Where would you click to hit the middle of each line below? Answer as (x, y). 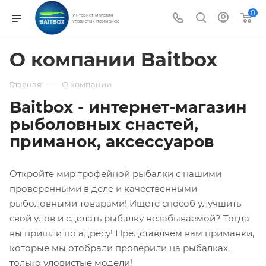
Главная (26, 84)
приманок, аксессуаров (112, 142)
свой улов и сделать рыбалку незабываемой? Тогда (129, 218)
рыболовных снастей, (104, 124)
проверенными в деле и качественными (103, 188)
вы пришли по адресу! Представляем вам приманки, (132, 233)
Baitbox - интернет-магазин (128, 107)
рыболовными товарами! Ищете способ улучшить (125, 203)
